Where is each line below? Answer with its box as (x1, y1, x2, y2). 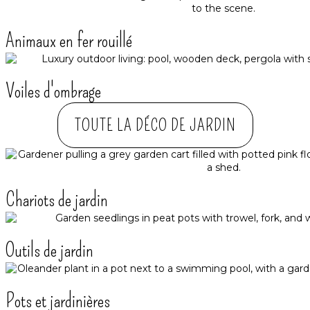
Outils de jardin (6, 239, 93, 262)
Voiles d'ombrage (6, 80, 101, 103)
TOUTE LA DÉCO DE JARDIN (74, 116, 236, 136)
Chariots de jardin (6, 188, 108, 212)
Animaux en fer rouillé (6, 29, 132, 53)
